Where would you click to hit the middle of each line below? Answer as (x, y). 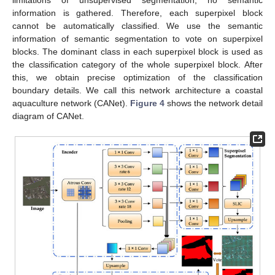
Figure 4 (147, 103)
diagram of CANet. (48, 116)
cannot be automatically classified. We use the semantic (137, 25)
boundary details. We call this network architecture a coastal (137, 90)
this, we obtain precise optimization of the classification (137, 77)
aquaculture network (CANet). (71, 103)
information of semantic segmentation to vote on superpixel (137, 38)
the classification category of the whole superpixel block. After (137, 64)
